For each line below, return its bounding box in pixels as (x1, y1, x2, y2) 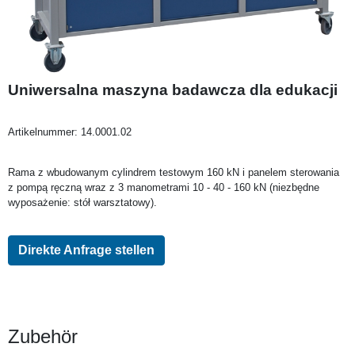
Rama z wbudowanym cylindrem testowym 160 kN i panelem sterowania (8, 166, 339, 178)
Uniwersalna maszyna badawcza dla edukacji (8, 81, 338, 98)
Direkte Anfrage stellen (18, 242, 155, 257)
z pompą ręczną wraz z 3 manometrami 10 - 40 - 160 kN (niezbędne (8, 181, 319, 193)
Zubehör (8, 325, 78, 347)
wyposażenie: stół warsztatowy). (8, 196, 157, 208)
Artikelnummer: (8, 125, 81, 138)
